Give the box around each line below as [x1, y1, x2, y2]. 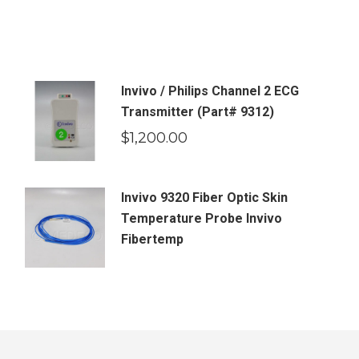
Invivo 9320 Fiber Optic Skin [121, 190, 288, 205]
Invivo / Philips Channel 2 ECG [121, 83, 300, 99]
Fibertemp [121, 232, 184, 247]
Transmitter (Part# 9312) [121, 104, 275, 119]
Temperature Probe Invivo [121, 211, 283, 226]
